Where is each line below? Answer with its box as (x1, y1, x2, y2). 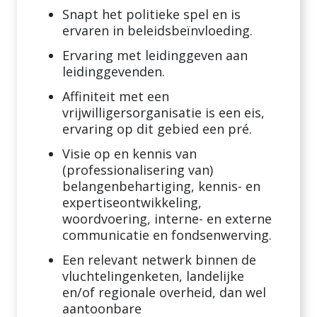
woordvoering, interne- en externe (62, 210, 272, 227)
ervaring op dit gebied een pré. (62, 120, 252, 137)
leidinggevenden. (62, 63, 165, 80)
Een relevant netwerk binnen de (62, 251, 256, 268)
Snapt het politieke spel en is (62, 6, 241, 23)
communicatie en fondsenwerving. (62, 226, 272, 243)
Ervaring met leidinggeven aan (62, 47, 248, 64)
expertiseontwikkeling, (62, 194, 202, 211)
